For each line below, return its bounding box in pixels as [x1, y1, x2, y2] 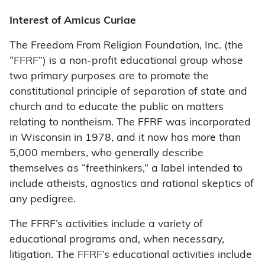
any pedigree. [9, 195, 76, 205]
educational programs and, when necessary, [9, 235, 224, 245]
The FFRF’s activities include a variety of [9, 219, 203, 230]
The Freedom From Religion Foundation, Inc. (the [9, 41, 243, 51]
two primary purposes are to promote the [9, 72, 209, 82]
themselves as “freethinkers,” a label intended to [9, 164, 243, 174]
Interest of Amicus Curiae [9, 16, 136, 27]
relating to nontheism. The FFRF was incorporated [9, 118, 251, 128]
